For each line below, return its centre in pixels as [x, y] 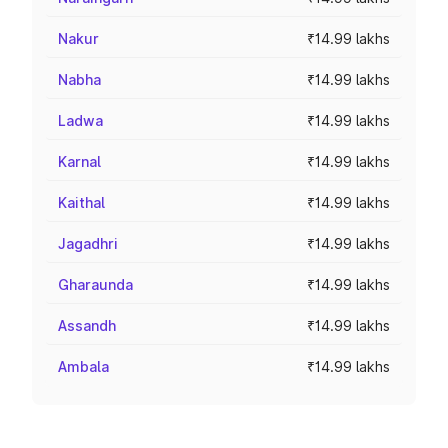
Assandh [87, 325]
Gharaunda [95, 284]
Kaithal [81, 202]
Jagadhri [88, 243]
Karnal [79, 161]
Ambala [83, 366]
